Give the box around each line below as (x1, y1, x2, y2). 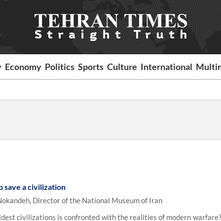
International (141, 61, 193, 72)
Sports (78, 61, 104, 72)
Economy (5, 61, 42, 72)
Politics (45, 61, 75, 72)
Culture (107, 61, 138, 72)
